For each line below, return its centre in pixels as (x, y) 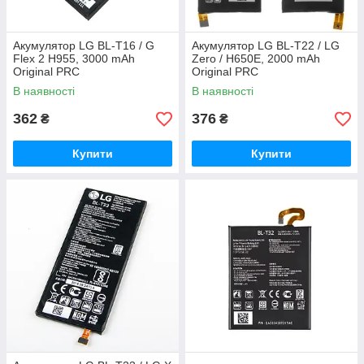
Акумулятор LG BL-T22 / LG (266, 45)
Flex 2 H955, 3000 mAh (74, 58)
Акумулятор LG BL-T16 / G (84, 45)
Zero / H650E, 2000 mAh (256, 58)
